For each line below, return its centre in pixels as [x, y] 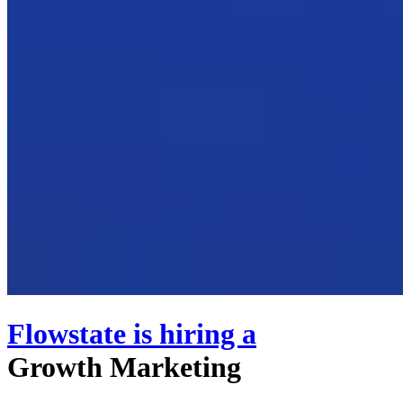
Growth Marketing [124, 367]
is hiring [184, 334]
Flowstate [67, 334]
